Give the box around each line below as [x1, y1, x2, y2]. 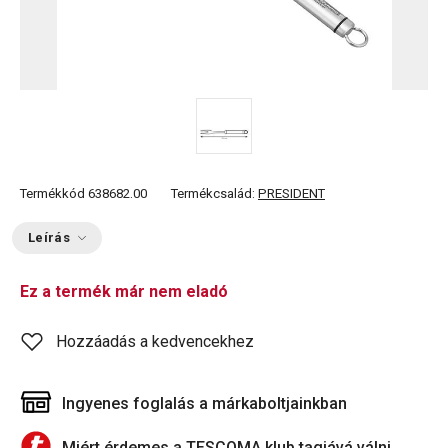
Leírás [28, 230, 70, 245]
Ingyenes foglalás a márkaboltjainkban [62, 394, 347, 413]
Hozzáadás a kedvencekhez [56, 332, 254, 351]
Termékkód [20, 186, 85, 201]
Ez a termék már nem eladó [20, 282, 228, 301]
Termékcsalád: [171, 186, 258, 201]
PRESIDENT [258, 186, 325, 201]
